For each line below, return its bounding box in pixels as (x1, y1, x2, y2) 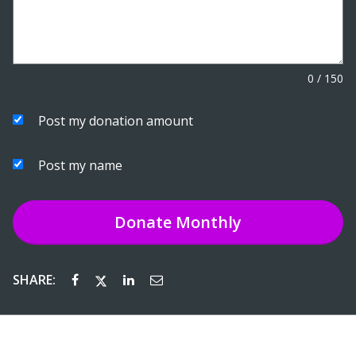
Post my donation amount (38, 112, 193, 130)
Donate (114, 211, 172, 234)
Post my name (38, 157, 122, 175)
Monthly (172, 211, 242, 234)
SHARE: (13, 271, 59, 289)
